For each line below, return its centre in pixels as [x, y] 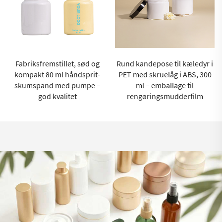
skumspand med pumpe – [57, 85]
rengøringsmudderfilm [165, 96]
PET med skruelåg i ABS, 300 [165, 75]
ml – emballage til [165, 85]
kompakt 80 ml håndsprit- [57, 75]
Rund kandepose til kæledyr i [165, 64]
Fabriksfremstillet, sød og [57, 64]
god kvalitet [57, 96]
